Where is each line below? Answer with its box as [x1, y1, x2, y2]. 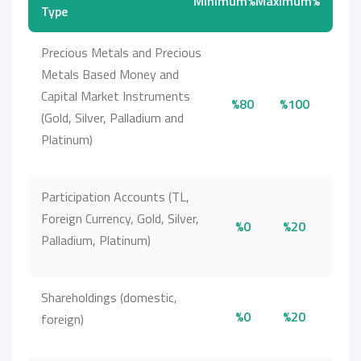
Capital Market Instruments [41, 86, 190, 106]
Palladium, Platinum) [41, 230, 151, 250]
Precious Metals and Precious [41, 43, 201, 62]
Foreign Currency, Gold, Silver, [41, 209, 199, 228]
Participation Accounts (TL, [41, 187, 189, 206]
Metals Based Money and [41, 64, 179, 84]
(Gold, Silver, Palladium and [41, 108, 184, 127]
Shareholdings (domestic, [41, 288, 177, 307]
